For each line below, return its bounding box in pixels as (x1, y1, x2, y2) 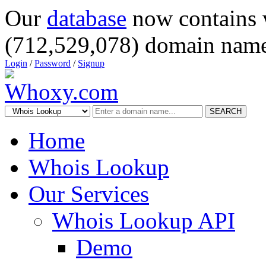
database (47, 5, 126, 31)
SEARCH (210, 107, 242, 116)
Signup (78, 58, 104, 68)
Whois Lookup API (52, 208, 235, 233)
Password (34, 58, 71, 68)
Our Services (28, 181, 149, 207)
